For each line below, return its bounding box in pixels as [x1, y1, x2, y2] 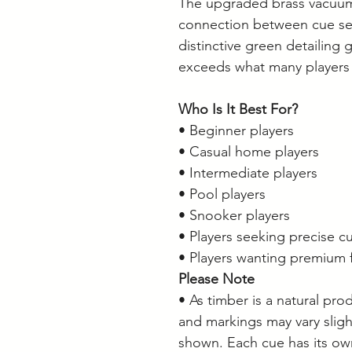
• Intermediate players [178, 163, 317, 181]
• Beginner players [178, 121, 294, 139]
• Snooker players [178, 206, 290, 224]
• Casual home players [178, 142, 319, 160]
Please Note [178, 269, 255, 288]
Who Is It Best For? [178, 100, 298, 118]
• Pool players [178, 185, 266, 203]
